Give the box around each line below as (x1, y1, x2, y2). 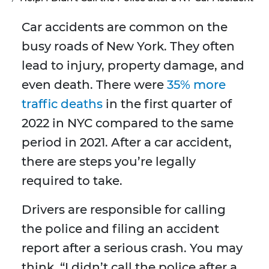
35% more (167, 77, 226, 92)
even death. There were (22, 77, 167, 92)
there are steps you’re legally (22, 154, 196, 169)
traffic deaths (22, 97, 103, 112)
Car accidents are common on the (22, 20, 228, 35)
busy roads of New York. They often (22, 39, 235, 54)
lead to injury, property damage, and (22, 58, 244, 73)
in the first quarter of (103, 97, 232, 112)
